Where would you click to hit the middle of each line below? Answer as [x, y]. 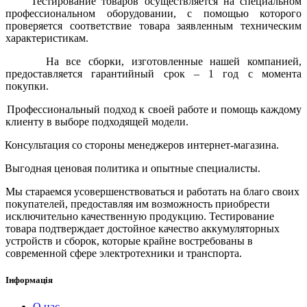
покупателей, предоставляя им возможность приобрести [138, 204]
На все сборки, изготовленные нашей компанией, [174, 61]
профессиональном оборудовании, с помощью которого [153, 13]
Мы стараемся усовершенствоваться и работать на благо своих [152, 191]
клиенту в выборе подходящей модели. [97, 121]
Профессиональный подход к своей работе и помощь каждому [154, 109]
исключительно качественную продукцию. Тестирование [140, 216]
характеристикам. [47, 38]
